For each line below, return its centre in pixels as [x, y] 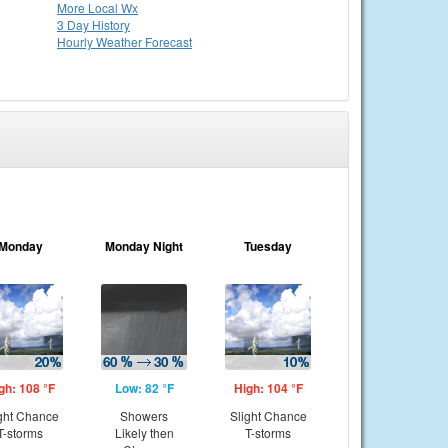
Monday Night [144, 246]
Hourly [76, 41]
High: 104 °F [268, 388]
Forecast [168, 41]
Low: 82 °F [144, 388]
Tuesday [268, 246]
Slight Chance [268, 415]
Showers [144, 415]
